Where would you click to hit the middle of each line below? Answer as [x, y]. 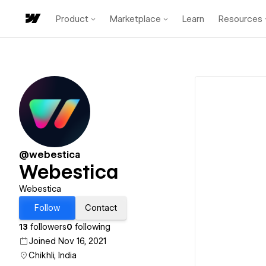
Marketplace [135, 19]
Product [72, 19]
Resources [240, 19]
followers [47, 227]
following [91, 227]
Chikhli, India [53, 255]
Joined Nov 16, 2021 [67, 241]
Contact [101, 208]
